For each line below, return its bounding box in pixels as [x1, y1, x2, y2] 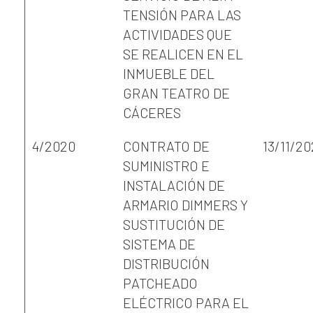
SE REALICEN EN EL [123, 45, 243, 62]
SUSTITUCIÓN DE [123, 216, 225, 233]
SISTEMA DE [123, 235, 196, 252]
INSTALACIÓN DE [123, 177, 225, 194]
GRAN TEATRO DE [123, 85, 230, 101]
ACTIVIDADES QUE [123, 26, 232, 43]
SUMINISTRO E [123, 157, 210, 174]
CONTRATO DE [123, 138, 210, 154]
